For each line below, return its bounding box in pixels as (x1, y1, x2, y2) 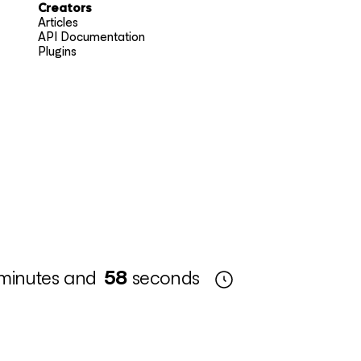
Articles (37, 15, 78, 31)
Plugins (37, 44, 77, 60)
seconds (127, 264, 205, 289)
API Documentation (37, 29, 145, 45)
